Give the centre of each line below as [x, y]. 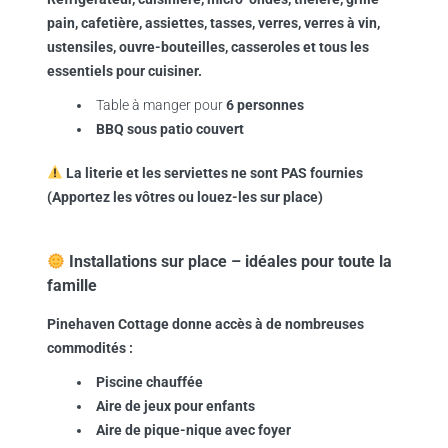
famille [71, 285]
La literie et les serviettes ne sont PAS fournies [214, 173]
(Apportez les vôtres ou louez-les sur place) [184, 197]
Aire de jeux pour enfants [175, 406]
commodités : [89, 348]
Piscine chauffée [149, 382]
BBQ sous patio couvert [169, 129]
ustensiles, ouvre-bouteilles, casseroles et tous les [207, 47]
